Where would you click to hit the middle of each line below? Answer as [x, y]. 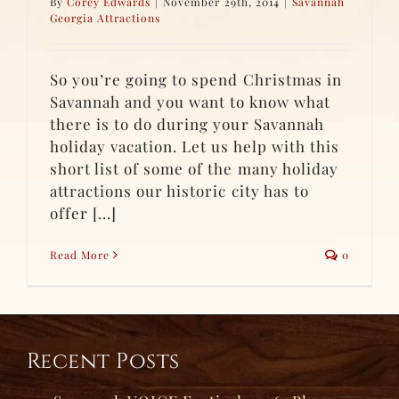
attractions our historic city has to [179, 190]
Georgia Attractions [106, 17]
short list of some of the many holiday [194, 168]
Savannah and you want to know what [190, 101]
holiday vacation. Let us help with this [195, 146]
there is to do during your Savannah [187, 123]
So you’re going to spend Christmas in [196, 79]
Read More [80, 254]
